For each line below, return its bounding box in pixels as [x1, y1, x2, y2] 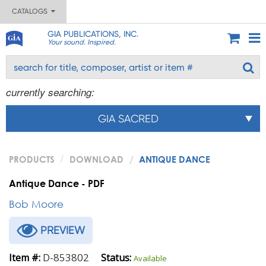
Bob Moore [9, 198, 64, 210]
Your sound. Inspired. [47, 38, 116, 46]
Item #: [9, 251, 40, 264]
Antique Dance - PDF [9, 178, 104, 189]
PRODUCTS [9, 154, 55, 164]
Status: [101, 251, 131, 264]
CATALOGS [11, 7, 51, 15]
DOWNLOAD [69, 154, 123, 164]
